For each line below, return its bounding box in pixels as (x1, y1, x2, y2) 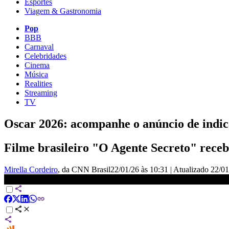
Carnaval (25, 42, 54, 51)
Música (25, 70, 48, 79)
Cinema (25, 60, 50, 70)
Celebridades (25, 51, 66, 60)
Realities (25, 79, 52, 88)
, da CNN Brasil (58, 165, 110, 174)
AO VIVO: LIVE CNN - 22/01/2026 (4, 175, 126, 184)
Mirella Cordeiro (4, 165, 58, 174)
